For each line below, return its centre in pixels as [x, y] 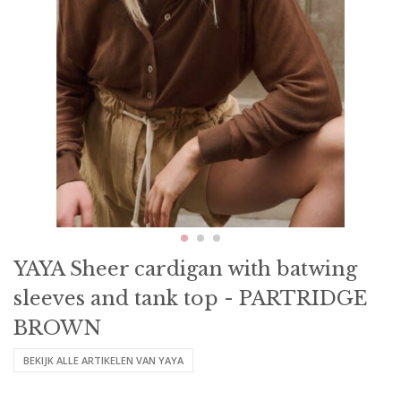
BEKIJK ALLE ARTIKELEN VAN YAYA [103, 361]
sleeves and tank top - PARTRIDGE [190, 299]
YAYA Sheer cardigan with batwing [185, 269]
